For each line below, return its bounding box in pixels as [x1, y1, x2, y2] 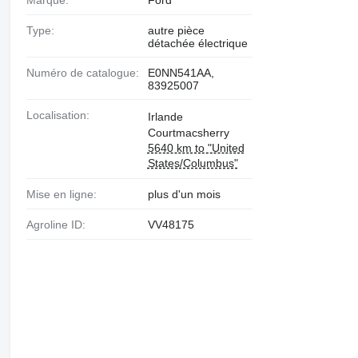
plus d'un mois [147, 188, 221, 201]
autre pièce [147, 24, 205, 37]
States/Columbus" [147, 157, 238, 169]
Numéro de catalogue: [34, 66, 139, 79]
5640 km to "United [147, 141, 245, 154]
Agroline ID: [33, 217, 86, 231]
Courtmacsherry [147, 126, 229, 139]
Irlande [147, 110, 183, 123]
